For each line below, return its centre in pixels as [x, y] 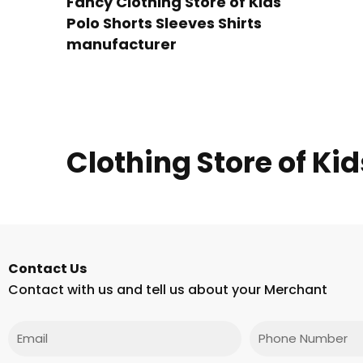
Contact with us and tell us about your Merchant [168, 289]
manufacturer [122, 44]
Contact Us [47, 268]
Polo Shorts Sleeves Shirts [164, 23]
